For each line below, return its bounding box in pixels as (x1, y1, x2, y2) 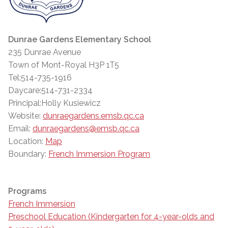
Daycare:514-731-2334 (8, 85, 93, 95)
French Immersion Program (48, 149, 150, 159)
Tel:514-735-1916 (8, 72, 72, 82)
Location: (8, 136, 43, 146)
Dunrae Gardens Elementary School (8, 34, 151, 44)
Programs (8, 186, 46, 196)
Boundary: (8, 149, 46, 159)
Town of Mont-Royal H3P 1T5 (8, 60, 119, 70)
